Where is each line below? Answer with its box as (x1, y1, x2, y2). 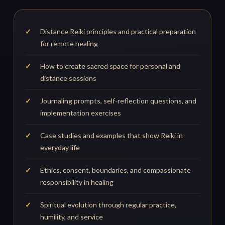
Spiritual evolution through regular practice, (40, 200, 177, 209)
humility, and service (40, 212, 103, 221)
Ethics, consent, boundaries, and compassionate (40, 166, 191, 175)
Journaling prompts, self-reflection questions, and (40, 96, 197, 105)
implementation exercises (40, 108, 122, 118)
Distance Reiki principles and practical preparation (40, 27, 196, 36)
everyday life (40, 143, 80, 152)
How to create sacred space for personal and (40, 62, 181, 71)
